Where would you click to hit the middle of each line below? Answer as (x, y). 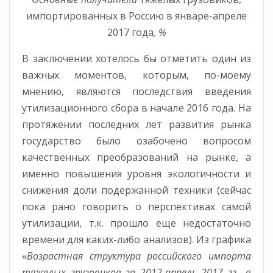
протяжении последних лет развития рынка (136, 125)
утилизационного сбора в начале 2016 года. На (136, 108)
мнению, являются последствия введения (136, 92)
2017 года (130, 33)
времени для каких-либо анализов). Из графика (136, 240)
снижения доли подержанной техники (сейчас (136, 190)
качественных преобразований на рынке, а (136, 158)
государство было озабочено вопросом (136, 141)
